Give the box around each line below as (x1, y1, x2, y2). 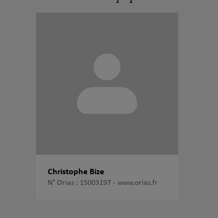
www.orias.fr (117, 179, 158, 187)
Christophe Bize (48, 167, 104, 177)
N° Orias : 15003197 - (48, 179, 117, 187)
